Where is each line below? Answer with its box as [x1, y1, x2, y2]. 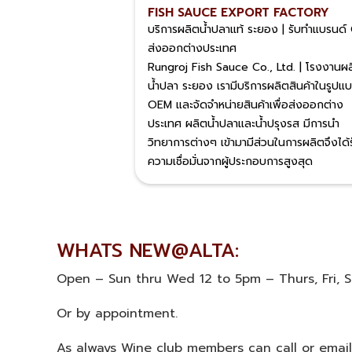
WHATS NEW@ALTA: [57, 236, 239, 265]
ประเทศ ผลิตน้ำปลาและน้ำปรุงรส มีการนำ [148, 115, 339, 132]
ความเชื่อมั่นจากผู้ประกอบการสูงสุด [148, 153, 313, 170]
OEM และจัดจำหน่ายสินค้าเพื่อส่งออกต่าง [148, 97, 343, 113]
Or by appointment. [57, 304, 178, 323]
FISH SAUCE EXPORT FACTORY [148, 4, 329, 21]
